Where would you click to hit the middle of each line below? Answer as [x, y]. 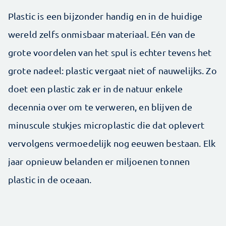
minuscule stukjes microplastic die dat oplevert [106, 125]
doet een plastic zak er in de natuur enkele [96, 89]
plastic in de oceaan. [50, 180]
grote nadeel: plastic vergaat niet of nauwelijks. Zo [112, 71]
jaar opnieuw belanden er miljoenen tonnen [99, 161]
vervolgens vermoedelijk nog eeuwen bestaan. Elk [112, 143]
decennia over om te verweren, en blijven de [100, 107]
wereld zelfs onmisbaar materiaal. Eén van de [102, 34]
